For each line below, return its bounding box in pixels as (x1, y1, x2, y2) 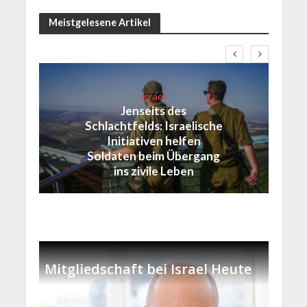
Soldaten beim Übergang (87, 148, 220, 163)
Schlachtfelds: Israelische (84, 118, 223, 133)
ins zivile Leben (113, 163, 194, 178)
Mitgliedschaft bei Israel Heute (45, 259, 252, 278)
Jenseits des (121, 103, 186, 118)
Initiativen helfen (106, 133, 201, 148)
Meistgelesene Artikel (48, 16, 151, 28)
